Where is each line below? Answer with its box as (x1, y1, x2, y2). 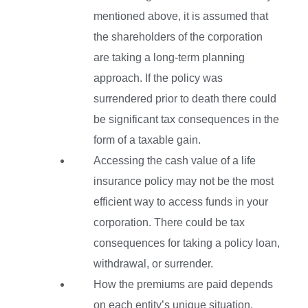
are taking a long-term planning (93, 52, 245, 64)
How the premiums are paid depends (93, 278, 273, 291)
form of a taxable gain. (93, 134, 201, 146)
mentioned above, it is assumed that (93, 10, 268, 23)
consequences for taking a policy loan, (93, 237, 280, 250)
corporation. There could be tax (93, 217, 245, 229)
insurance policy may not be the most (93, 175, 274, 188)
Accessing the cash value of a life (93, 155, 256, 167)
